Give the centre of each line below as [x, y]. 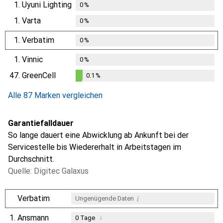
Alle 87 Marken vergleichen [55, 95]
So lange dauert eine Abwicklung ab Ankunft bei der [98, 135]
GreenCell [39, 75]
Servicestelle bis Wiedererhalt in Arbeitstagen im [95, 147]
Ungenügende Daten [104, 198]
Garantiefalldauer [41, 123]
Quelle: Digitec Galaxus [48, 171]
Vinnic [32, 59]
